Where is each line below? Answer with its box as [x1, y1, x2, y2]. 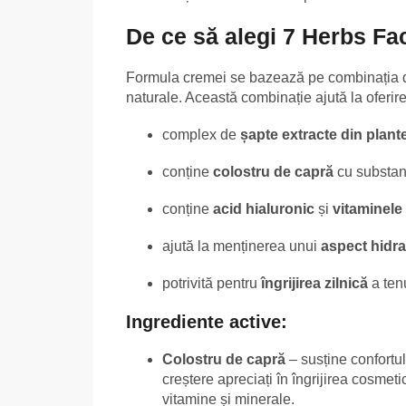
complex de [162, 126, 240, 142]
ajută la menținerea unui [162, 237, 321, 254]
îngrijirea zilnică [261, 275, 368, 291]
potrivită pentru [162, 275, 261, 291]
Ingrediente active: [126, 311, 287, 332]
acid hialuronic [213, 200, 314, 217]
